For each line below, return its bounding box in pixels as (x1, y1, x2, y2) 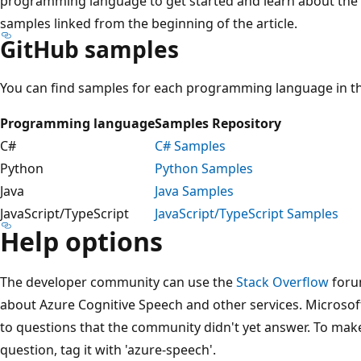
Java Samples (155, 181, 234, 200)
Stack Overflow (236, 272, 329, 291)
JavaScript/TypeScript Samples (155, 204, 338, 222)
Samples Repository (155, 114, 281, 132)
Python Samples (155, 159, 253, 177)
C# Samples (155, 136, 226, 155)
